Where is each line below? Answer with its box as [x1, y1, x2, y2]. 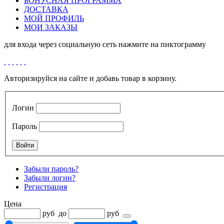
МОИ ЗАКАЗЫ [24, 23, 77, 31]
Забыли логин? [24, 173, 75, 182]
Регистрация [24, 182, 67, 191]
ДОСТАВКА [24, 5, 68, 13]
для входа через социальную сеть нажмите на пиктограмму [4, 40, 206, 48]
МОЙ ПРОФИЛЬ [24, 14, 84, 22]
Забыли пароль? [24, 164, 78, 173]
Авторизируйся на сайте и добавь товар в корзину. [4, 74, 176, 82]
